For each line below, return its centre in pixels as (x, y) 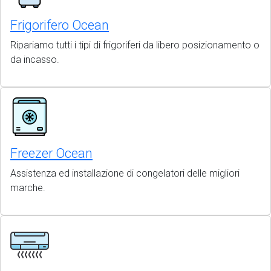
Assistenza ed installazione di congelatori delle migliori (125, 173)
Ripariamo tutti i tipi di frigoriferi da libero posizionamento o (135, 45)
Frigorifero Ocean (60, 25)
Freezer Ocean (51, 153)
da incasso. (35, 60)
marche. (28, 188)
